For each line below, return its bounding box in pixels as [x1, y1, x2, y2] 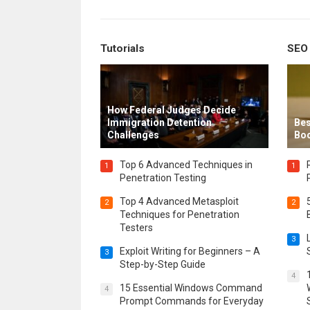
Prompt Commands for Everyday [119, 295, 264, 307]
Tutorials [100, 42, 145, 55]
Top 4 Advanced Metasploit [119, 196, 239, 208]
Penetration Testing [119, 172, 206, 184]
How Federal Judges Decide [107, 104, 236, 116]
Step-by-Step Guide [119, 259, 206, 271]
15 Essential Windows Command [119, 282, 262, 294]
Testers [119, 222, 153, 234]
